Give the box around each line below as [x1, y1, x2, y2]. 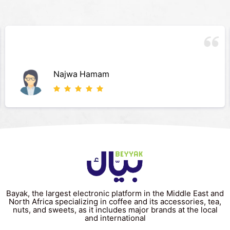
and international [84, 214, 146, 222]
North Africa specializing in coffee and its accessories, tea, [9, 197, 221, 205]
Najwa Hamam [53, 70, 110, 79]
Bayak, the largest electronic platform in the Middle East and [6, 189, 224, 197]
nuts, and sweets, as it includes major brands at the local [12, 205, 218, 214]
